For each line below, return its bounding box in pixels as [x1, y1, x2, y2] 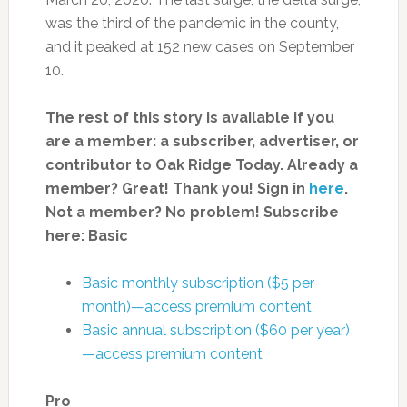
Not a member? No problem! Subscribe [45, 203, 339, 221]
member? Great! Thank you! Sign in [45, 179, 309, 197]
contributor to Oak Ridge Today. [45, 155, 283, 174]
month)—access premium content [81, 297, 312, 315]
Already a [286, 155, 358, 174]
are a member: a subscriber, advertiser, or [45, 132, 359, 150]
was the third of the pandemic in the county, [45, 14, 339, 32]
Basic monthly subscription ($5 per [81, 273, 314, 292]
